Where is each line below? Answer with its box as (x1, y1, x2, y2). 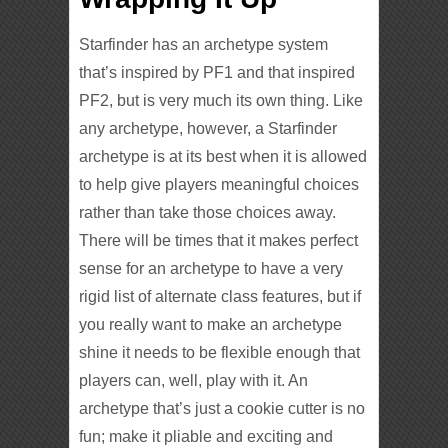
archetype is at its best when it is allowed (79, 147, 368, 165)
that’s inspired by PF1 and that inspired (79, 63, 356, 81)
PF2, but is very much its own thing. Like (79, 91, 364, 109)
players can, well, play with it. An (79, 371, 309, 389)
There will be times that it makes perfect (79, 231, 359, 249)
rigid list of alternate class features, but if (79, 287, 362, 305)
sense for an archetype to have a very (79, 259, 344, 277)
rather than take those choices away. (79, 203, 337, 221)
